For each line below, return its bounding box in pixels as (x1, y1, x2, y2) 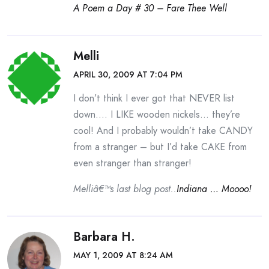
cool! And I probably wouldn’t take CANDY (73, 124, 253, 138)
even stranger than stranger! (73, 156, 192, 170)
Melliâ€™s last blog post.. (73, 182, 177, 196)
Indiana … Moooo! (177, 182, 252, 196)
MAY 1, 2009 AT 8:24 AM (73, 249, 173, 261)
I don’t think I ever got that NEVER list (73, 91, 235, 105)
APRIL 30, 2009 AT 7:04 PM (73, 68, 183, 80)
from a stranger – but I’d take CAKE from (73, 140, 247, 154)
